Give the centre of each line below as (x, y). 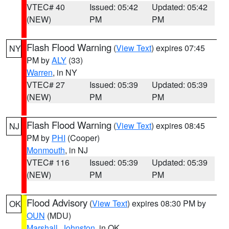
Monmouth (46, 150)
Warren (40, 72)
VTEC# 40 (46, 7)
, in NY (65, 72)
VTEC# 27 (46, 85)
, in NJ (76, 150)
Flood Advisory (57, 202)
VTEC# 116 (48, 162)
